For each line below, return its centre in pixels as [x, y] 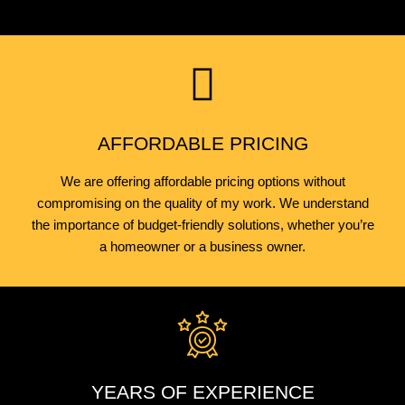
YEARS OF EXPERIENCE [202, 392]
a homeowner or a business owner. [202, 247]
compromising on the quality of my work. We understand [202, 204]
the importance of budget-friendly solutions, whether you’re [202, 226]
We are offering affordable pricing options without [202, 182]
